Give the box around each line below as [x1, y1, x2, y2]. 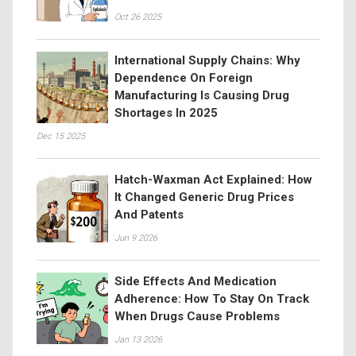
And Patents [114, 207, 184, 222]
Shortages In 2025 [114, 106, 218, 120]
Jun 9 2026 [114, 233, 157, 243]
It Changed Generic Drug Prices [114, 190, 294, 204]
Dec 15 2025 [37, 131, 85, 141]
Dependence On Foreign [114, 71, 253, 85]
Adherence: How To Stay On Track [114, 292, 309, 306]
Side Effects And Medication [114, 274, 277, 288]
